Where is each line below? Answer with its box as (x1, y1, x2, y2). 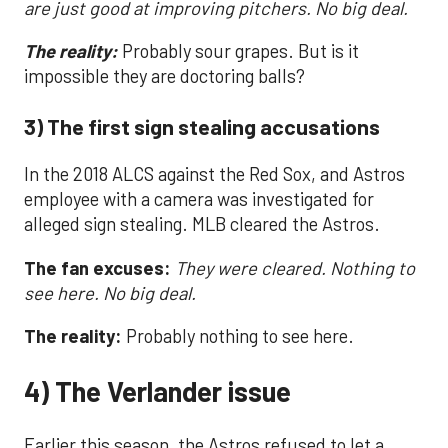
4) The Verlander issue (24, 373, 291, 408)
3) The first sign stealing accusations (24, 112, 380, 139)
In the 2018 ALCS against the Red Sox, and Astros (24, 163, 405, 186)
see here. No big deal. (24, 281, 196, 304)
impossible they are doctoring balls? (24, 65, 305, 88)
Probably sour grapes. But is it (118, 40, 359, 63)
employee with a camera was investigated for (24, 188, 374, 211)
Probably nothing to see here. (122, 325, 354, 348)
